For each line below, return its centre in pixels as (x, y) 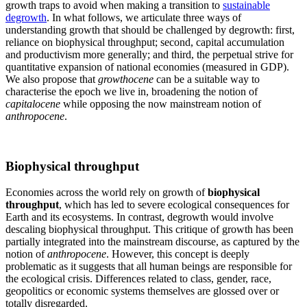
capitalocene (34, 103)
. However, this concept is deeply (178, 254)
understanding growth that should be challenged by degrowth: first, (150, 29)
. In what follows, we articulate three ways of (144, 17)
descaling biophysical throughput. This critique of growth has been (149, 230)
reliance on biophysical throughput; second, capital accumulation (145, 42)
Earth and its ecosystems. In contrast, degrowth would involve (139, 217)
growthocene (126, 79)
